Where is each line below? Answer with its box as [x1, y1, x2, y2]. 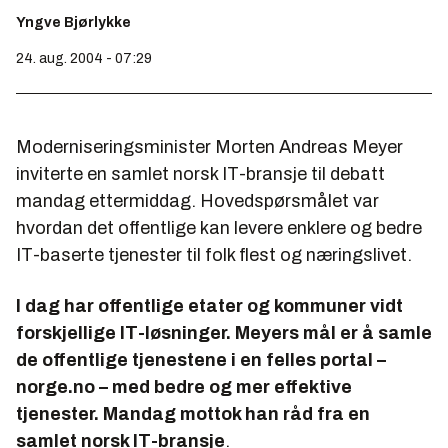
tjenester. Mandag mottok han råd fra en [16, 404, 370, 424]
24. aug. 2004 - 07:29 [16, 51, 152, 66]
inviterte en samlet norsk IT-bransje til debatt [16, 164, 385, 184]
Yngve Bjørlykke [16, 15, 131, 30]
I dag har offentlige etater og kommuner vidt [16, 296, 403, 316]
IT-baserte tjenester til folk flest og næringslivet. [16, 245, 412, 265]
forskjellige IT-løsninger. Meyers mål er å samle [16, 323, 432, 343]
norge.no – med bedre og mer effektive [16, 377, 352, 397]
